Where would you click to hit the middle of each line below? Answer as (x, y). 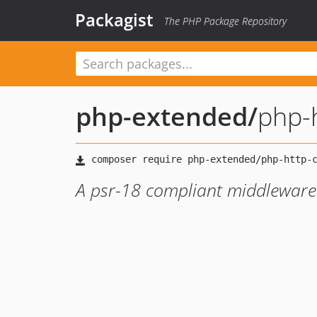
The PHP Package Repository (225, 21)
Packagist (114, 19)
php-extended (162, 116)
